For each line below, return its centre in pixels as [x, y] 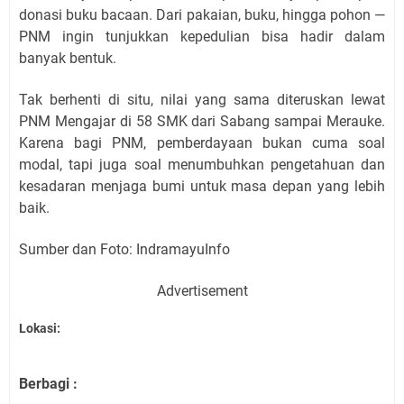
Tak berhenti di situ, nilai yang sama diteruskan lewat [202, 99]
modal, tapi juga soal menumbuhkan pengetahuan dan [202, 164]
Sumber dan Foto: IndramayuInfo [124, 249]
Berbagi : [48, 384]
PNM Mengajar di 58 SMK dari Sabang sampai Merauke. [202, 121]
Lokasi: [40, 329]
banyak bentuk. [68, 58]
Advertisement [202, 290]
